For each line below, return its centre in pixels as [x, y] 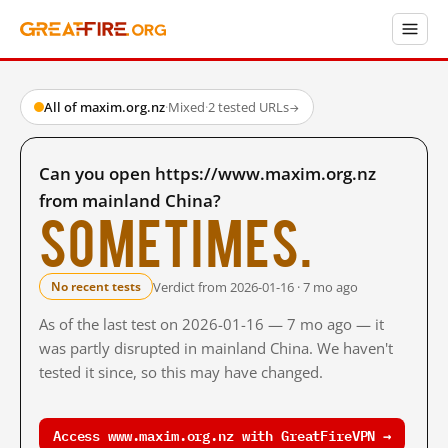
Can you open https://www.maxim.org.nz [207, 173]
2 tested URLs [248, 107]
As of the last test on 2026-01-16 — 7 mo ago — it [211, 324]
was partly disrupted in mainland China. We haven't [216, 348]
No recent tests [96, 286]
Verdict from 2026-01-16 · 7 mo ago [255, 286]
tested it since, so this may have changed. [181, 372]
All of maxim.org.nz [104, 107]
